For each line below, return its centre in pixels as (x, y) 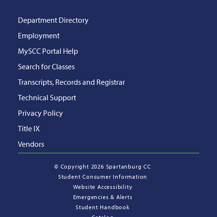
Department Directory (54, 20)
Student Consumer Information (103, 176)
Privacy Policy (41, 113)
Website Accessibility (103, 186)
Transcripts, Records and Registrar (72, 82)
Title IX (29, 128)
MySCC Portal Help (48, 51)
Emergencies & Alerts (103, 197)
